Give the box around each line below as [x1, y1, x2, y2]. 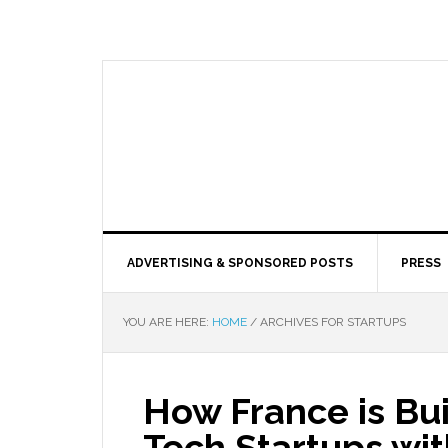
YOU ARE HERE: [123, 315, 212, 329]
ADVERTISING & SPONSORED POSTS [127, 256, 353, 270]
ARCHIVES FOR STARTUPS [257, 315, 406, 329]
